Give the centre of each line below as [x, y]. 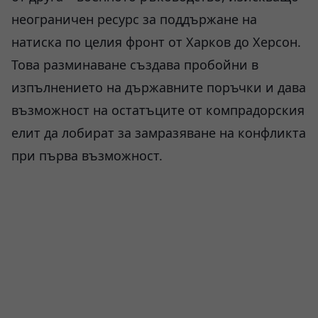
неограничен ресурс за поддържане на [134, 19]
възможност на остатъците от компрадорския [158, 110]
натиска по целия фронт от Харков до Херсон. [156, 42]
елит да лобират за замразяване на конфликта [159, 133]
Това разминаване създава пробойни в [135, 65]
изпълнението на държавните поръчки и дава [159, 87]
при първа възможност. [87, 155]
